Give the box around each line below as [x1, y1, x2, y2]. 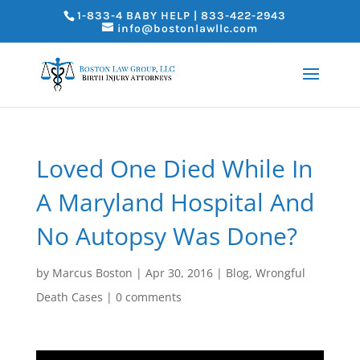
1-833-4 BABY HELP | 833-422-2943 [76, 8, 286, 22]
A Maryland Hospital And [35, 186, 314, 219]
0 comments [115, 289, 182, 305]
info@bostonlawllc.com [117, 21, 258, 35]
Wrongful [255, 265, 305, 280]
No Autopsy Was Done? [35, 219, 297, 252]
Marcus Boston [51, 265, 133, 280]
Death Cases [35, 289, 103, 305]
